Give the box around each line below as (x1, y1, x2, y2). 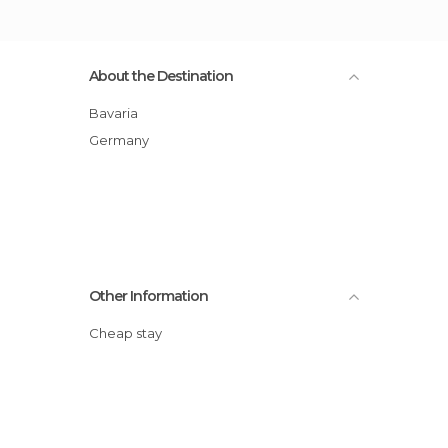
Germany (99, 131, 149, 148)
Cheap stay (99, 324, 162, 341)
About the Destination (89, 66, 233, 85)
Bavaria (99, 104, 138, 121)
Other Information (89, 286, 208, 305)
